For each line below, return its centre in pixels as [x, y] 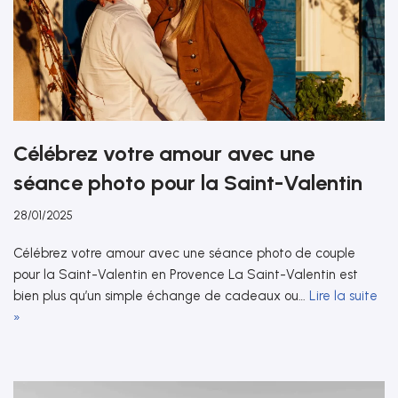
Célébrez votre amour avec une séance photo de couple [184, 253]
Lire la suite [343, 295]
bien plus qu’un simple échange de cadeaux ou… [161, 295]
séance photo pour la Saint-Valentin [188, 182]
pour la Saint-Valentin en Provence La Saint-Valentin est [186, 274]
